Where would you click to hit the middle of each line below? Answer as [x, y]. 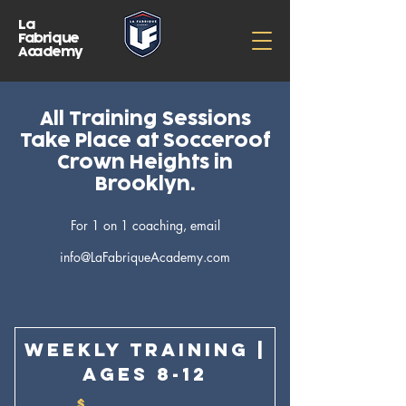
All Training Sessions [145, 119]
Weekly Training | [145, 349]
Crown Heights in [145, 163]
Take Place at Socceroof [145, 141]
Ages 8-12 [145, 374]
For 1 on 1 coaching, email [145, 225]
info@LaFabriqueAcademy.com [145, 257]
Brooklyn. [145, 184]
